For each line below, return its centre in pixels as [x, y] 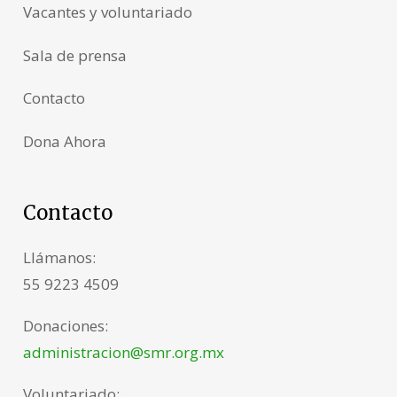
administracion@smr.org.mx [123, 352]
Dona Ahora [64, 141]
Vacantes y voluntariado [107, 12]
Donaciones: [65, 325]
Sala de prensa [74, 55]
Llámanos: [59, 257]
